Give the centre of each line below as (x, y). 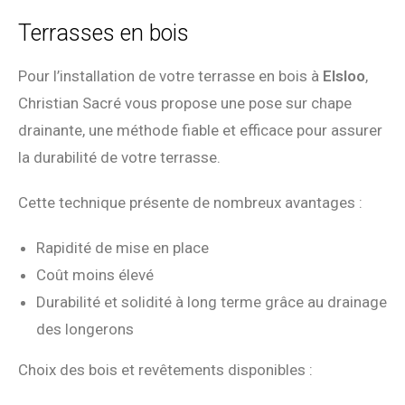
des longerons (85, 330)
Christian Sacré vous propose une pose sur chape (185, 104)
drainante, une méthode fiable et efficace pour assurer (200, 131)
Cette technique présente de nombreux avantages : (190, 203)
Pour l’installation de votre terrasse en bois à (170, 76)
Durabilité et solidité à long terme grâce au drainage (212, 302)
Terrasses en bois (104, 33)
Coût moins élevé (95, 275)
